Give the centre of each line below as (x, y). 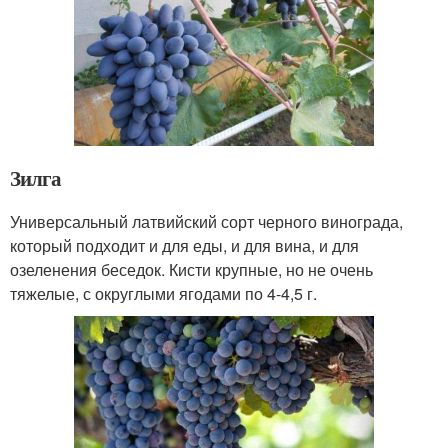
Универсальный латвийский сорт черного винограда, (206, 222)
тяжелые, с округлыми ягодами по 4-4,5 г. (163, 294)
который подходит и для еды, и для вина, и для (184, 246)
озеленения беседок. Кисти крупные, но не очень (191, 270)
